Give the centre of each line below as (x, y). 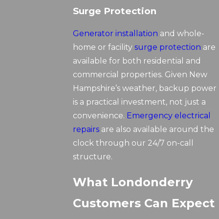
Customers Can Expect (144, 203)
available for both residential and (137, 61)
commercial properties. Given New (140, 75)
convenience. (100, 116)
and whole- (181, 34)
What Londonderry (133, 182)
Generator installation (116, 34)
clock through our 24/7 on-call (133, 143)
